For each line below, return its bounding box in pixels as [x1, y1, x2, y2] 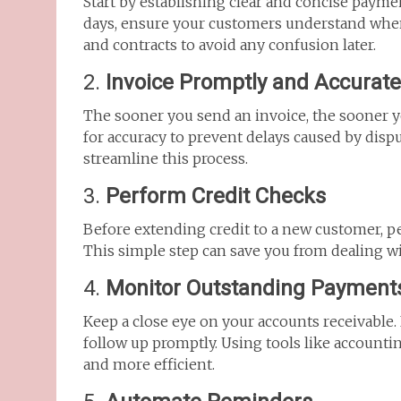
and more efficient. [83, 355, 215, 373]
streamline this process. [83, 149, 248, 167]
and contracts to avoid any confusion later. [83, 36, 376, 54]
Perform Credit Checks [106, 183, 326, 209]
